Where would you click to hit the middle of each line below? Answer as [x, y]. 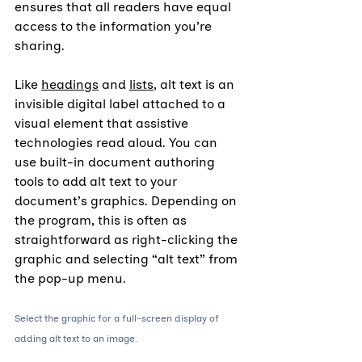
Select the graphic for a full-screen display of [118, 319]
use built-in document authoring [116, 162]
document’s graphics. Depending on [127, 201]
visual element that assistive [103, 124]
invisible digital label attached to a [122, 104]
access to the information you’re [115, 27]
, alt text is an [196, 85]
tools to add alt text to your [97, 182]
